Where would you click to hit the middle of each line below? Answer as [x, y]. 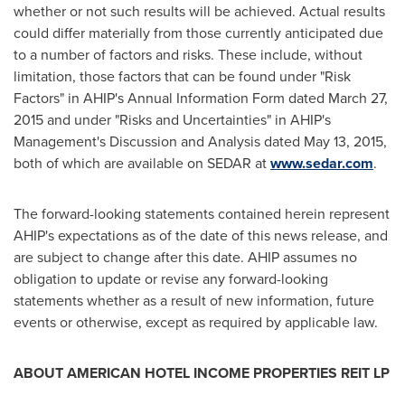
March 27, [358, 98]
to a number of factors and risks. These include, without [188, 55]
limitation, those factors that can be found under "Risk [182, 76]
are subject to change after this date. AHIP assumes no [185, 257]
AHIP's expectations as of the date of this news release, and [201, 235]
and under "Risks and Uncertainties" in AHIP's [187, 120]
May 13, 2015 [344, 141]
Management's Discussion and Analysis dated [159, 141]
